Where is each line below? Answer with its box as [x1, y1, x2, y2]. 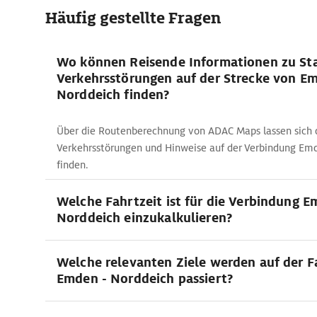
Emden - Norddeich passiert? [57, 270, 233, 287]
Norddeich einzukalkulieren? [57, 209, 232, 226]
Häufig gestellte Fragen [45, 8, 221, 28]
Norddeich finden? [57, 86, 170, 103]
